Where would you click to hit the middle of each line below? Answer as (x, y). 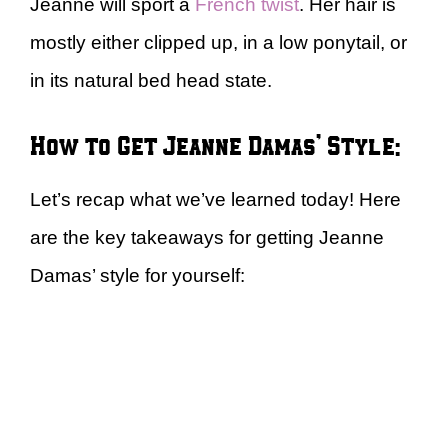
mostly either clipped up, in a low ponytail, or (218, 42)
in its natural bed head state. (153, 80)
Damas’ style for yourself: (137, 275)
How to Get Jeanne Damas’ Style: (215, 144)
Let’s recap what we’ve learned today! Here (215, 199)
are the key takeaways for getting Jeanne (207, 237)
